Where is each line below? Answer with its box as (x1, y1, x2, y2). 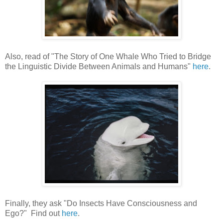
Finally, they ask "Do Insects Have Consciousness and (5, 199, 197, 208)
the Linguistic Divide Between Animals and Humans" (5, 62, 193, 71)
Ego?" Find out (5, 209, 62, 218)
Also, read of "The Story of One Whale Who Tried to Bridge (5, 52, 211, 61)
